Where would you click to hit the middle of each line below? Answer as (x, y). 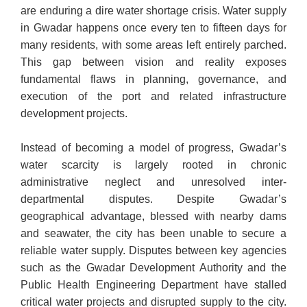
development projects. (74, 114)
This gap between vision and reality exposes (153, 62)
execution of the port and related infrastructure (153, 97)
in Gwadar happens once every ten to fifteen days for (153, 28)
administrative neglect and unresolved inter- (153, 182)
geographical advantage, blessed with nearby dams (153, 217)
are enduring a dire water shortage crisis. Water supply (153, 11)
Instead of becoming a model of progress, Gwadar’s (153, 148)
